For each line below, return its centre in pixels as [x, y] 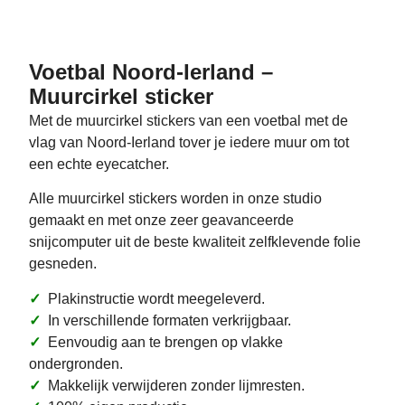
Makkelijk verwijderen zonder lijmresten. [173, 385]
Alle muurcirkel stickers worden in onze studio [175, 199]
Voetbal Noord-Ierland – [151, 71]
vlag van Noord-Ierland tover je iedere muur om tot [189, 142]
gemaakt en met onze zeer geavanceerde [161, 221]
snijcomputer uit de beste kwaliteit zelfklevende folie [195, 242]
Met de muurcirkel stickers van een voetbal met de [188, 120]
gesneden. [63, 264]
